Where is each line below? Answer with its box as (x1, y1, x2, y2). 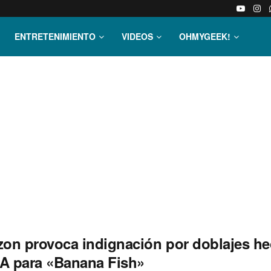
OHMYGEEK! (179, 30, 230, 42)
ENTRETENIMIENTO (15, 30, 96, 42)
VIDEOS (122, 30, 153, 42)
